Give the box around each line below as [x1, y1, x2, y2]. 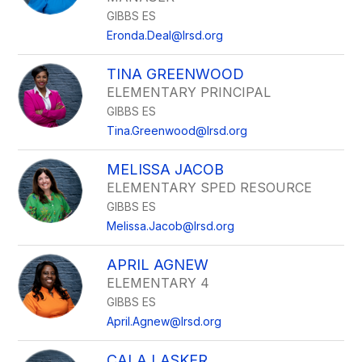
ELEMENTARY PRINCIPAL [107, 84, 271, 100]
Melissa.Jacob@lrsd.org [107, 219, 235, 233]
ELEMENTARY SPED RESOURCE [107, 179, 313, 196]
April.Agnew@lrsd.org [107, 314, 222, 328]
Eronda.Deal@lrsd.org [107, 28, 224, 42]
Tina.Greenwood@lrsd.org [107, 124, 248, 137]
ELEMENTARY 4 [107, 275, 210, 291]
